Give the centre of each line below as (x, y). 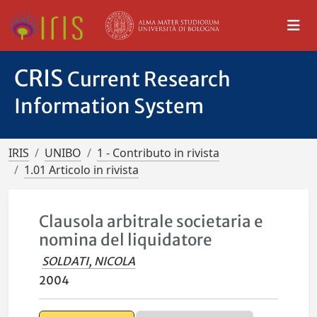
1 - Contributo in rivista (158, 153)
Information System (109, 106)
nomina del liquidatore (126, 240)
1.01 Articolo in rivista (81, 170)
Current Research (149, 79)
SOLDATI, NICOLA (89, 261)
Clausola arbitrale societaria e (151, 221)
